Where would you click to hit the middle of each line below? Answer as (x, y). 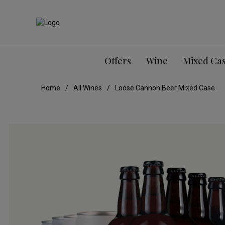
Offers (118, 61)
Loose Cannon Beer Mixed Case (165, 88)
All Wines (88, 88)
